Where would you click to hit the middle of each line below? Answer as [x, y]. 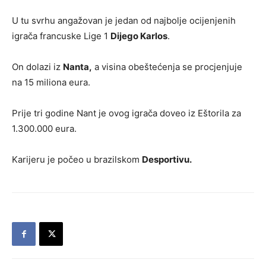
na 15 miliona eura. [51, 82]
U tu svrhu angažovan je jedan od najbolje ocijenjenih [124, 20]
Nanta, [77, 67]
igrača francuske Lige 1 [61, 36]
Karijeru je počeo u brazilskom [77, 159]
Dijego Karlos [139, 36]
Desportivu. [167, 159]
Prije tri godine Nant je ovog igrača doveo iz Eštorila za [126, 113]
